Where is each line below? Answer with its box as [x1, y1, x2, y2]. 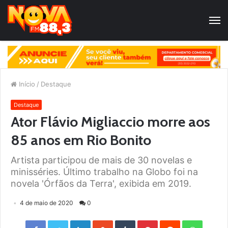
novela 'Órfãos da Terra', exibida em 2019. [11, 178, 191, 189]
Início [17, 80, 35, 89]
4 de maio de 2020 [20, 199, 73, 207]
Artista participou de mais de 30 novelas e [11, 155, 192, 166]
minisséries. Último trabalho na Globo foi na [11, 166, 198, 178]
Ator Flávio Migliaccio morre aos [11, 113, 210, 131]
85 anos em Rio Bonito [11, 131, 151, 149]
